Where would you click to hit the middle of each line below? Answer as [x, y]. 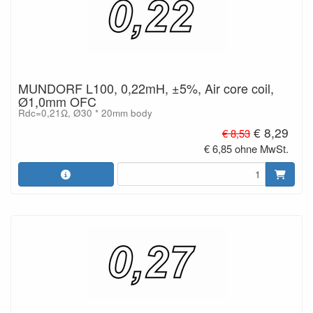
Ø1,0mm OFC [57, 101]
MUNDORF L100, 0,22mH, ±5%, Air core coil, [146, 88]
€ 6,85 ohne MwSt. [247, 148]
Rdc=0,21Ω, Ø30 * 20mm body [85, 113]
